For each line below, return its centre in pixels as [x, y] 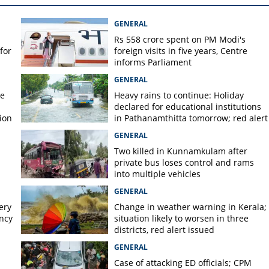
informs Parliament [153, 62]
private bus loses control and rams [184, 162]
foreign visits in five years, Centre [180, 51]
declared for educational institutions [187, 107]
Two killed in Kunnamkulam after [180, 151]
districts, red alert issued [164, 230]
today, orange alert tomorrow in [177, 129]
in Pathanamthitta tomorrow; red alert [191, 118]
